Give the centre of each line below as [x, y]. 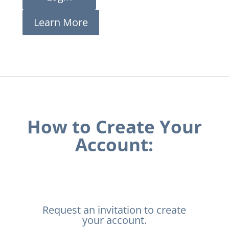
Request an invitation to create [114, 210]
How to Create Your [114, 127]
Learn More [61, 22]
